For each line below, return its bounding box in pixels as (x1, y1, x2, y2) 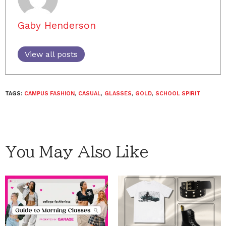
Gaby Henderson (18, 20, 96, 31)
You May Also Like (5, 144, 148, 159)
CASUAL (78, 90, 101, 97)
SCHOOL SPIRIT (155, 90, 200, 97)
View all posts (25, 49, 78, 59)
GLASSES (104, 90, 132, 97)
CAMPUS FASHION (24, 90, 75, 97)
